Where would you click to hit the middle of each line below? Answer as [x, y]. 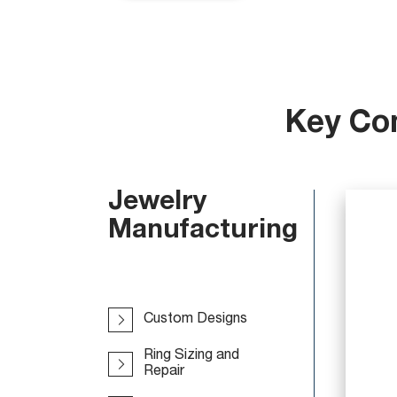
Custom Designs [195, 319]
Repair [164, 371]
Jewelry [158, 204]
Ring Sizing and [191, 355]
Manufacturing [203, 232]
